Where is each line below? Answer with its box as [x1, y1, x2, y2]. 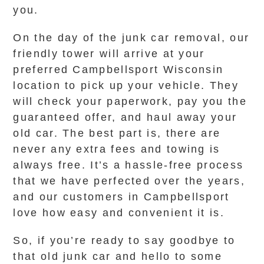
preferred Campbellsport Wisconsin [13, 64, 224, 75]
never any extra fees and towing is [13, 143, 220, 155]
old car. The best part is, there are [13, 127, 221, 139]
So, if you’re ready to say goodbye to [13, 235, 236, 246]
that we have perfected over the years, [13, 175, 245, 187]
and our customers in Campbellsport [13, 191, 230, 203]
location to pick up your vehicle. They [13, 80, 239, 91]
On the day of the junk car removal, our [13, 32, 250, 44]
